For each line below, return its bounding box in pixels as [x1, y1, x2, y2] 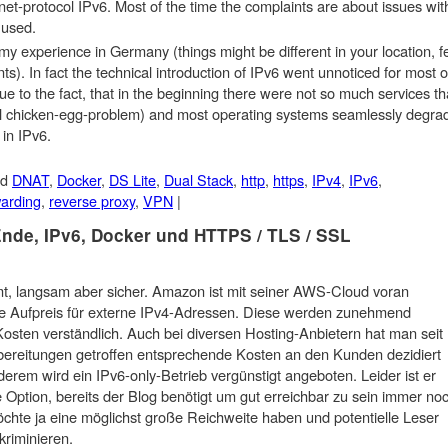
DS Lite [109, 168, 156, 190]
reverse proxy [49, 189, 135, 211]
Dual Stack [164, 168, 233, 190]
